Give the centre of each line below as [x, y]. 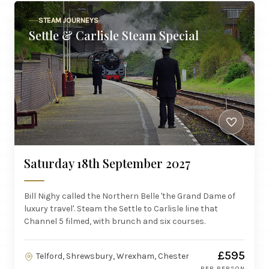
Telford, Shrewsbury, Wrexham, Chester [113, 256]
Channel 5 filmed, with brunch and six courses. [115, 221]
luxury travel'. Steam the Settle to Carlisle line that [121, 209]
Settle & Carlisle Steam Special [114, 35]
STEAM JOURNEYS [68, 20]
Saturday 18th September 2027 [107, 163]
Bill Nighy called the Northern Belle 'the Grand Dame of [130, 196]
